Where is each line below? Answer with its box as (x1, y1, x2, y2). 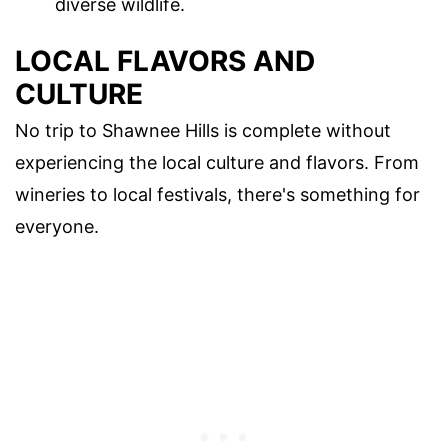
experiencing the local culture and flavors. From (15, 151, 419, 173)
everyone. (15, 215, 99, 237)
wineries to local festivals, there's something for (15, 183, 420, 205)
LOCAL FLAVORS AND (15, 43, 315, 78)
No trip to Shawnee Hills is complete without (15, 119, 391, 141)
